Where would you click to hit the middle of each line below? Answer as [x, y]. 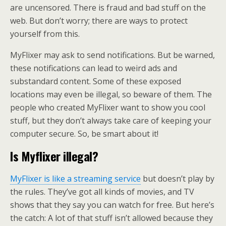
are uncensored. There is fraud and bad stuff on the [108, 8]
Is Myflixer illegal [51, 156]
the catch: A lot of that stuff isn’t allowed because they [111, 218]
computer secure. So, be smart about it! [84, 134]
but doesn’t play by [178, 179]
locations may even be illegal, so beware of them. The [111, 94]
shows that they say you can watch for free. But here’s [112, 205]
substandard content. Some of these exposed [96, 81]
